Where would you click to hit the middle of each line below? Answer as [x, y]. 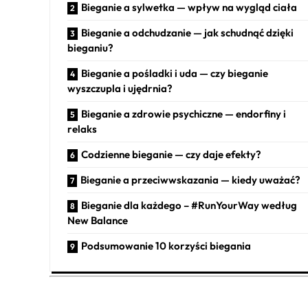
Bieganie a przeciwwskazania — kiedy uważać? [190, 180]
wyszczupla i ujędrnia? [120, 89]
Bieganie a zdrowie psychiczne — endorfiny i [184, 114]
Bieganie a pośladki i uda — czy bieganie [175, 74]
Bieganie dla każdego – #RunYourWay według [189, 206]
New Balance [98, 221]
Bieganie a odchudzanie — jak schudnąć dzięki [187, 33]
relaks [82, 129]
